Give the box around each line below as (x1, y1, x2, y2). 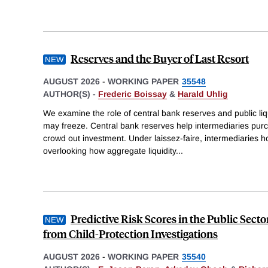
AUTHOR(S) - (43, 89, 98, 99)
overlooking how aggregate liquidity (43, 145, 176, 156)
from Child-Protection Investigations (43, 226, 218, 241)
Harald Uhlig (178, 89, 228, 99)
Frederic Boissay (98, 89, 167, 99)
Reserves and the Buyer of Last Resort (71, 51, 249, 66)
